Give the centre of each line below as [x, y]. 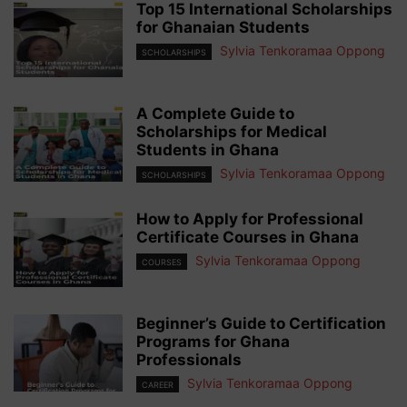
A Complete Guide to [215, 114]
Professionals [189, 360]
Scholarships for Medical [232, 132]
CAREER [158, 385]
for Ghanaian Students [223, 27]
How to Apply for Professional [250, 219]
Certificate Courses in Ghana [248, 238]
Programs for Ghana [213, 342]
